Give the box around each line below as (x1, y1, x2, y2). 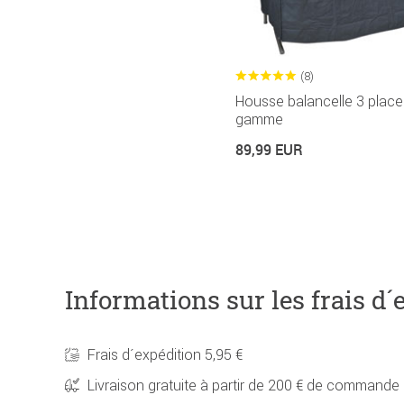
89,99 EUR (234, 139, 303, 160)
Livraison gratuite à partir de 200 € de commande (87, 375, 399, 394)
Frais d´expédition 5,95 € (87, 344, 243, 363)
